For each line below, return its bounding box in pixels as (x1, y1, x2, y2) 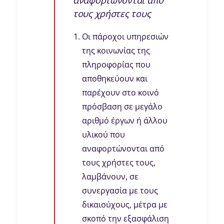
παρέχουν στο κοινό (82, 87, 159, 98)
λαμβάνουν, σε (82, 171, 138, 182)
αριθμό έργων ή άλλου (82, 115, 167, 126)
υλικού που (82, 129, 125, 140)
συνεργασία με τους (82, 185, 158, 196)
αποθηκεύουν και (82, 73, 147, 84)
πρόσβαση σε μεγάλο (82, 101, 162, 112)
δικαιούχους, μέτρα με (82, 199, 167, 210)
